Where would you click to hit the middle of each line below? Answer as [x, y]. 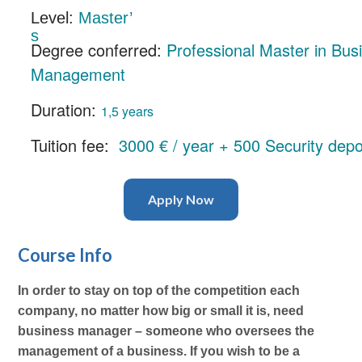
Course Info [65, 255]
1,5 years [128, 111]
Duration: [64, 109]
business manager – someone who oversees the [166, 331]
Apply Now [181, 199]
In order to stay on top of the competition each [159, 291]
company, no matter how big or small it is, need [161, 311]
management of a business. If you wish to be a [159, 351]
